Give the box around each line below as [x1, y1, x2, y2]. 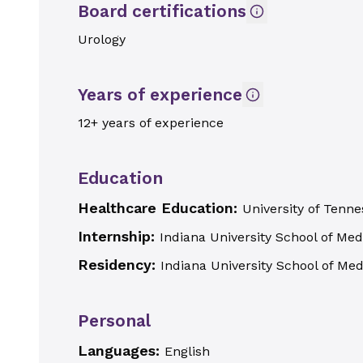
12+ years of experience [78, 115, 224, 130]
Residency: [78, 256, 160, 273]
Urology [78, 32, 126, 47]
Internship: [78, 228, 160, 245]
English [164, 344, 210, 359]
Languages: [78, 342, 164, 359]
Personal [78, 310, 151, 331]
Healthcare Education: [78, 199, 242, 216]
